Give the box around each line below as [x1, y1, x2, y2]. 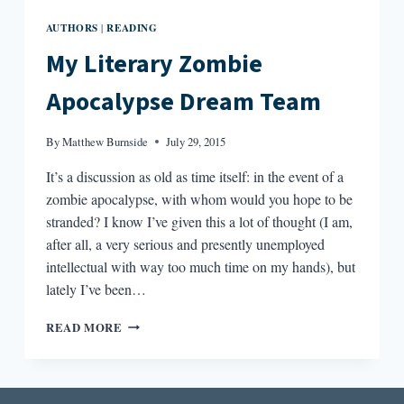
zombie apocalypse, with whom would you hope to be [45, 188, 353, 208]
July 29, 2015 [166, 133, 226, 150]
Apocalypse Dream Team [45, 83, 321, 120]
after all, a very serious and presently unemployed [45, 234, 325, 253]
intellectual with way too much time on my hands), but [45, 256, 355, 276]
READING [106, 19, 158, 35]
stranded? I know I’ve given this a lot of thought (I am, [45, 211, 353, 231]
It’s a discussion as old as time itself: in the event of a [45, 166, 344, 186]
